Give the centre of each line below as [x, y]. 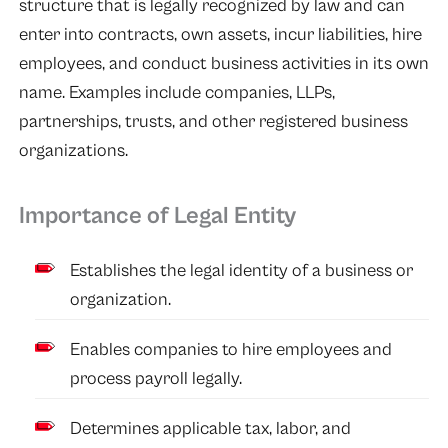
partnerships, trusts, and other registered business [213, 122]
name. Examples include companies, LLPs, [176, 93]
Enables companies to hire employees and [231, 349]
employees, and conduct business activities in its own [223, 64]
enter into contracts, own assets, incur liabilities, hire [220, 35]
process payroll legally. [156, 378]
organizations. [75, 151]
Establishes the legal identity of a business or [242, 270]
